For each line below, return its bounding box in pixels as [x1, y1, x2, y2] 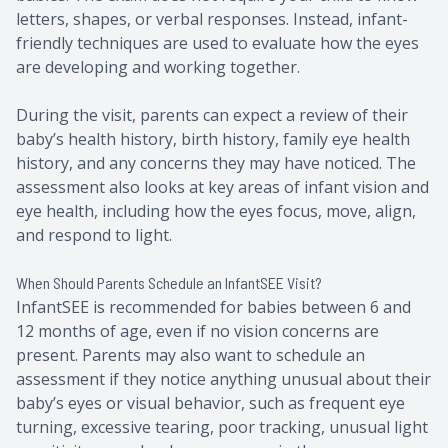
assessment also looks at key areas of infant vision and [16, 175, 429, 198]
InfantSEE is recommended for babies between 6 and [16, 295, 411, 318]
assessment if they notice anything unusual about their [16, 367, 431, 390]
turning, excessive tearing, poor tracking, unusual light [16, 415, 428, 438]
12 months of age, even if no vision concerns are [16, 319, 379, 342]
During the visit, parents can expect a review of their [16, 103, 408, 126]
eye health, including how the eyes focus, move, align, [16, 199, 416, 222]
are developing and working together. [16, 55, 300, 78]
